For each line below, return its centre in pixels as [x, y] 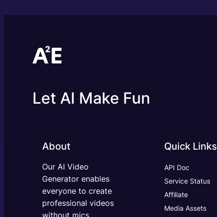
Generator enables [76, 179]
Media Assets [185, 208]
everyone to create [77, 191]
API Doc [177, 167]
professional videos [78, 203]
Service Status [187, 181]
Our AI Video [66, 167]
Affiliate [176, 194]
